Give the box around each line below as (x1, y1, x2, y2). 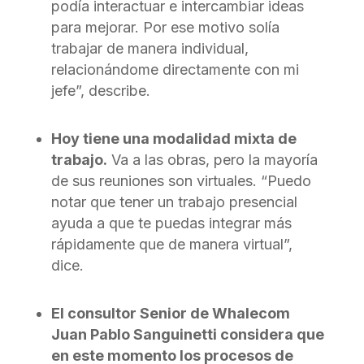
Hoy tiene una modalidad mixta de (50, 129, 297, 147)
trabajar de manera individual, (50, 39, 249, 57)
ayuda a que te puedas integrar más (50, 214, 292, 232)
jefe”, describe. (50, 81, 150, 99)
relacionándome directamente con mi (50, 60, 299, 78)
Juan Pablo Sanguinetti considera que (50, 325, 324, 343)
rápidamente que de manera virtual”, (50, 235, 292, 253)
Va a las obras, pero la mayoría (106, 150, 318, 168)
